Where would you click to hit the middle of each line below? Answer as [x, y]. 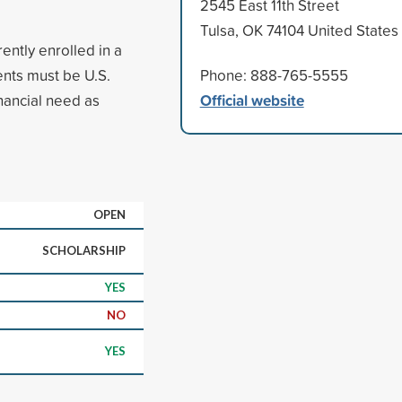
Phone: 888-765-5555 [274, 74]
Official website [252, 100]
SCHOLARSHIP [84, 250]
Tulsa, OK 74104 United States [299, 30]
